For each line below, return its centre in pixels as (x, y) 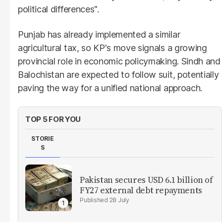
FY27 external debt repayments (141, 190)
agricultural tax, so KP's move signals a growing (112, 48)
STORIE (43, 138)
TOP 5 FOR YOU (53, 119)
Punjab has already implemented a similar (99, 34)
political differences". (58, 9)
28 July (119, 200)
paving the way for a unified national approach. (110, 88)
